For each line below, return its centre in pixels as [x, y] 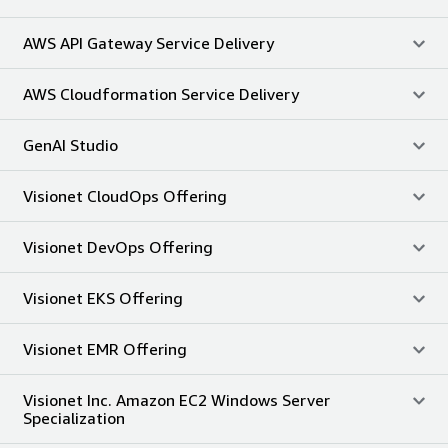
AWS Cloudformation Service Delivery [161, 93]
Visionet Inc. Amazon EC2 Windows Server [176, 399]
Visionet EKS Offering [103, 297]
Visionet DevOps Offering [118, 246]
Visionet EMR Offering [105, 348]
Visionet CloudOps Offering [125, 195]
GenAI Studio [70, 144]
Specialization [74, 417]
